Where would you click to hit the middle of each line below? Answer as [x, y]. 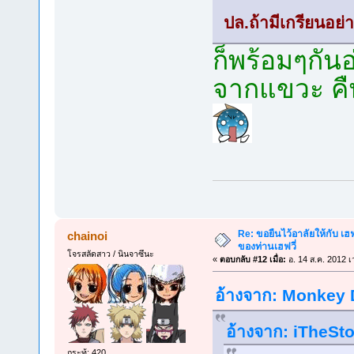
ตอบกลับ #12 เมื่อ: [252, 259]
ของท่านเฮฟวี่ [267, 246]
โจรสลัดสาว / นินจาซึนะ [110, 253]
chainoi [88, 235]
